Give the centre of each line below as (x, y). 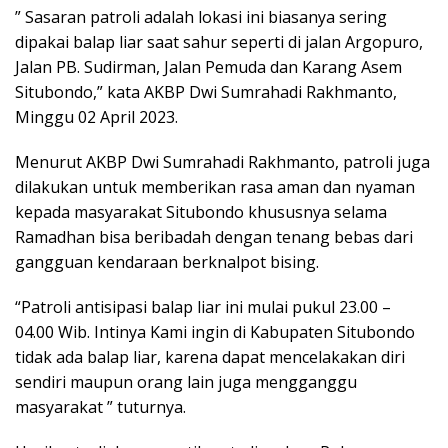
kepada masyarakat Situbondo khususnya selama (201, 212)
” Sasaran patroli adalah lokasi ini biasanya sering (201, 17)
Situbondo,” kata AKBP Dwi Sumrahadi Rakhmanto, (206, 92)
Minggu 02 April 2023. (96, 117)
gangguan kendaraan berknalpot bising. (167, 262)
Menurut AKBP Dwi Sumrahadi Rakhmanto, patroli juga (222, 162)
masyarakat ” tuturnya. (100, 407)
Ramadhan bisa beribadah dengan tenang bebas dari (214, 237)
